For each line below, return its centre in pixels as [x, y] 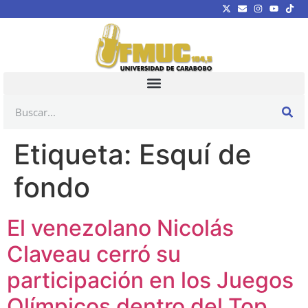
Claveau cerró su [94, 254]
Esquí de [195, 154]
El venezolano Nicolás [120, 228]
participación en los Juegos [150, 280]
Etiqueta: [76, 154]
